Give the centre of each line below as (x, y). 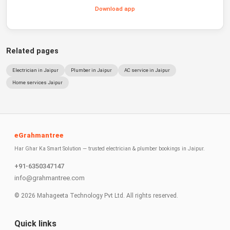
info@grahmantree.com (50, 178)
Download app (115, 9)
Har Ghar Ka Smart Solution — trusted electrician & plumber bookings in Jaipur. (110, 149)
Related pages (32, 51)
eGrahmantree (39, 136)
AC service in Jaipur (147, 70)
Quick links (35, 224)
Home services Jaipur (37, 83)
